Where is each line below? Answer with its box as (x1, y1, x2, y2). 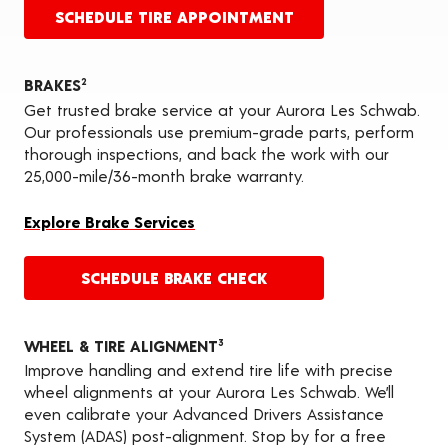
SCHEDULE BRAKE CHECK (81, 267, 267, 287)
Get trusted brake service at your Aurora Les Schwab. (24, 99, 420, 119)
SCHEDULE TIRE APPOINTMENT (54, 6, 294, 26)
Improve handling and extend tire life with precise (24, 360, 393, 380)
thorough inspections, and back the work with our (24, 143, 389, 163)
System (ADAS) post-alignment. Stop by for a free (24, 426, 386, 446)
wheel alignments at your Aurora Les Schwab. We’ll (24, 382, 394, 402)
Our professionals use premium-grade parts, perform (24, 121, 414, 141)
